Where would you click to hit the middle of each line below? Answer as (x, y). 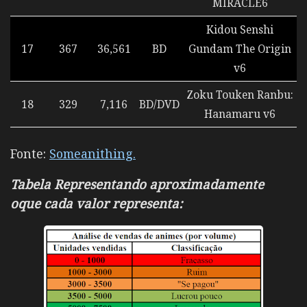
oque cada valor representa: (98, 204)
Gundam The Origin (240, 49)
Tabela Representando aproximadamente (137, 184)
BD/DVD (159, 105)
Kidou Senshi (240, 30)
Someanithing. (93, 153)
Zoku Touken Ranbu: (240, 95)
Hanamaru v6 (240, 114)
